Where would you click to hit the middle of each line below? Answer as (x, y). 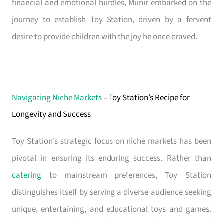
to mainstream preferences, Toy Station (126, 175)
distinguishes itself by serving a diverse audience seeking (111, 192)
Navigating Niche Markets (58, 98)
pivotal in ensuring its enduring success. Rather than (111, 159)
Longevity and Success (52, 115)
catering (27, 175)
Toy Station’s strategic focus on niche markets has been (111, 142)
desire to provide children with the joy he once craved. (105, 37)
